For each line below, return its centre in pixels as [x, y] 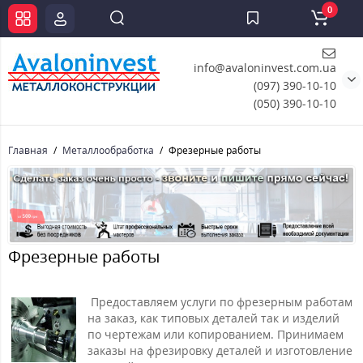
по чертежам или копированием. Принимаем [216, 335]
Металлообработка [108, 150]
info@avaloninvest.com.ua [265, 68]
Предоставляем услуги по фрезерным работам [220, 302]
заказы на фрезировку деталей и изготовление [220, 351]
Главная [28, 150]
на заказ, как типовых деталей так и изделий [214, 318]
